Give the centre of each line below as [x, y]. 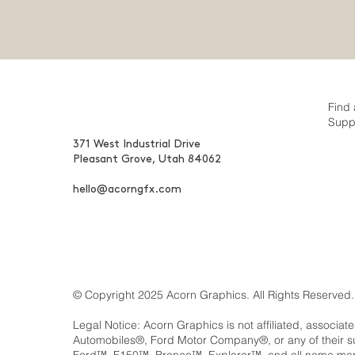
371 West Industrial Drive [136, 143]
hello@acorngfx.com [127, 189]
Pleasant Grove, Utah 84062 [147, 158]
